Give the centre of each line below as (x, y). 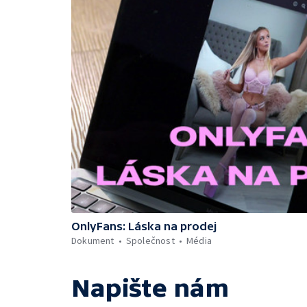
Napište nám (150, 288)
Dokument (93, 241)
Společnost (150, 241)
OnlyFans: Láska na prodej (144, 226)
